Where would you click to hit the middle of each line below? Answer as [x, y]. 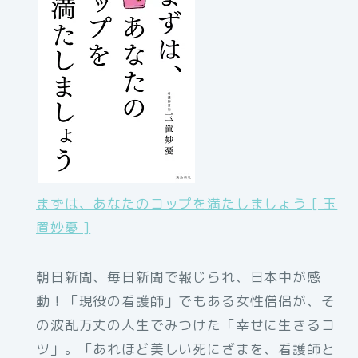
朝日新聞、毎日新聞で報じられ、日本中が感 [179, 277]
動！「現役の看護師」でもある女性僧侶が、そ [186, 301]
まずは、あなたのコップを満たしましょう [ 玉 [187, 204]
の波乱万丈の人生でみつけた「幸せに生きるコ [186, 325]
